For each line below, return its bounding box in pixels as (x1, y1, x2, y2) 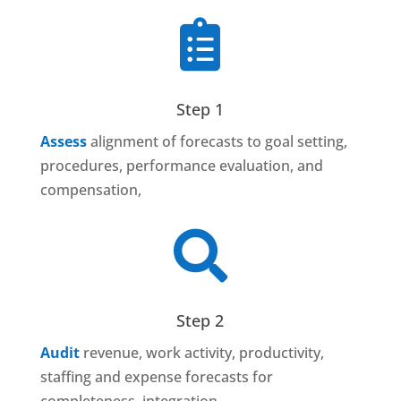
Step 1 (176, 98, 225, 121)
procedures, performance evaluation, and (39, 156, 323, 176)
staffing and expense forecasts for (39, 367, 273, 388)
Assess (39, 132, 90, 152)
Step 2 (176, 310, 225, 332)
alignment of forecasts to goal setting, (90, 132, 347, 152)
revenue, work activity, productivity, (82, 343, 324, 363)
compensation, (39, 180, 145, 200)
